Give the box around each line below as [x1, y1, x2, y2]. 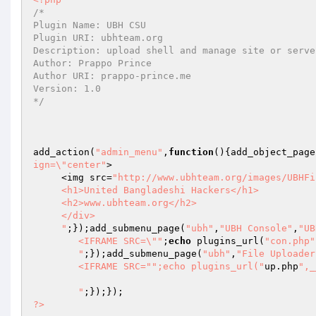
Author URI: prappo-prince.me [33, 71, 197, 81]
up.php [265, 261, 298, 272]
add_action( [33, 147, 95, 157]
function [169, 147, 214, 157]
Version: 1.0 [33, 83, 107, 94]
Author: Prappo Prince [33, 58, 157, 68]
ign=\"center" [33, 159, 107, 170]
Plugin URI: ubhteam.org [33, 32, 169, 43]
